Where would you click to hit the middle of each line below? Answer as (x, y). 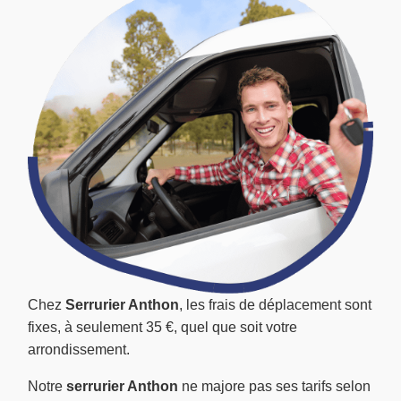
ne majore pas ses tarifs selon (274, 387)
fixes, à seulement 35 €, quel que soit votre (162, 328)
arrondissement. (79, 350)
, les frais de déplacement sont (275, 305)
